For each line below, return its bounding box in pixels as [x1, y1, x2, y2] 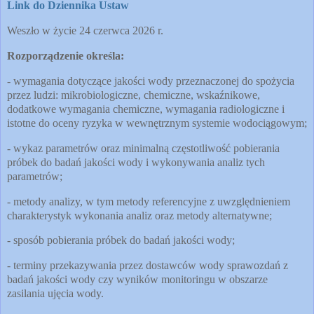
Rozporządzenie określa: [7, 50, 124, 62]
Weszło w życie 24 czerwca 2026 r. [7, 25, 163, 37]
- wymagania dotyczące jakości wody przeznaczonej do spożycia [7, 74, 294, 87]
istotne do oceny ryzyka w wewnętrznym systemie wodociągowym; [7, 116, 307, 129]
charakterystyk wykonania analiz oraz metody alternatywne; [7, 209, 272, 221]
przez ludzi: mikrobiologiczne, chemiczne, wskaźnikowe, [7, 88, 260, 101]
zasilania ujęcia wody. [7, 287, 104, 300]
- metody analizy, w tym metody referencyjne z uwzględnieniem [7, 195, 290, 207]
